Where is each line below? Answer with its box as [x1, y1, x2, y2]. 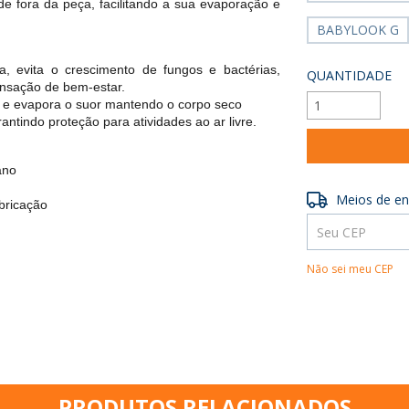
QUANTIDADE [307, 67, 393, 84]
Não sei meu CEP [307, 261, 394, 277]
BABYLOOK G [317, 21, 400, 38]
